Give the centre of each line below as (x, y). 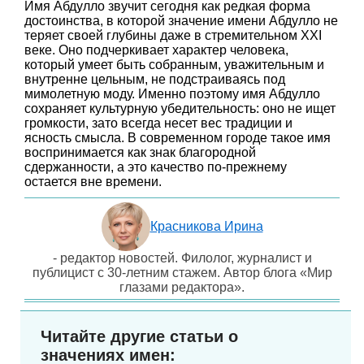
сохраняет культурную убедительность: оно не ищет (180, 108)
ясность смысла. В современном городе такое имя (178, 138)
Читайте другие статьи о (139, 336)
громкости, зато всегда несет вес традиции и (158, 123)
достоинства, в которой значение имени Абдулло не (181, 21)
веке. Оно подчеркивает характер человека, (156, 50)
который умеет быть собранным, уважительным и (174, 65)
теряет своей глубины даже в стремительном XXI (173, 35)
